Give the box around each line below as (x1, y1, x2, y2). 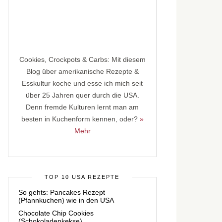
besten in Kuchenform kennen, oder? (21, 114, 140, 123)
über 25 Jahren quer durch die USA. (25, 91, 139, 99)
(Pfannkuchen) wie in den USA (18, 196, 114, 204)
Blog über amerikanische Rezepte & (26, 67, 139, 75)
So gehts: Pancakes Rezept (18, 188, 105, 196)
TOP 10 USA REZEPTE (45, 173, 119, 180)
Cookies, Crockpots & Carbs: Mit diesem (19, 55, 146, 63)
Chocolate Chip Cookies (18, 209, 94, 217)
